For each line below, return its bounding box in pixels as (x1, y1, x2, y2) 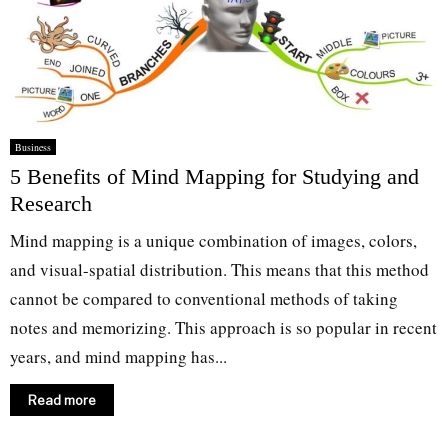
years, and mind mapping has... (10, 344, 227, 368)
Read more (28, 391, 96, 408)
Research (10, 190, 92, 216)
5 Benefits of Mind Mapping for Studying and (10, 163, 419, 189)
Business (15, 139, 51, 154)
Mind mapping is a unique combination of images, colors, (10, 228, 417, 252)
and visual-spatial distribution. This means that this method (10, 257, 429, 281)
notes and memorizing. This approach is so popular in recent (10, 315, 437, 339)
